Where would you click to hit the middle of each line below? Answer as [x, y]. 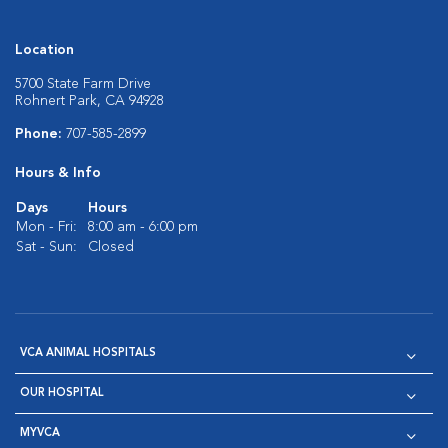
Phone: [40, 134]
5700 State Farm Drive [83, 84]
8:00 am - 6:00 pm [143, 227]
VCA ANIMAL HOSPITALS [88, 353]
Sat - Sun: [46, 247]
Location [44, 50]
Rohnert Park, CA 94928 [89, 101]
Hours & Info [58, 173]
